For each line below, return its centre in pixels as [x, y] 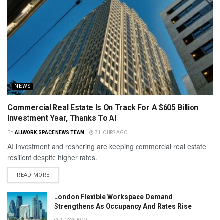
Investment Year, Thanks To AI [62, 118]
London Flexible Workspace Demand [113, 197]
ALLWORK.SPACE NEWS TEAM [49, 133]
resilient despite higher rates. [52, 157]
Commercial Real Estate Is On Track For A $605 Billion [103, 108]
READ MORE [33, 175]
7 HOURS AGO [110, 133]
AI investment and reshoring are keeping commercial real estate [107, 147]
